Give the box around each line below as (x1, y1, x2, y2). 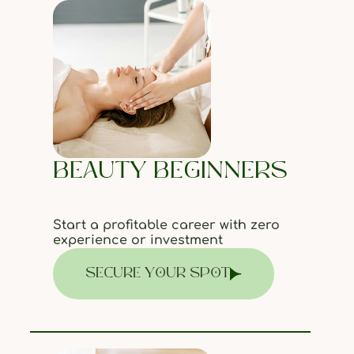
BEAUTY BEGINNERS (52, 160, 288, 184)
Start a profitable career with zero (52, 218, 280, 232)
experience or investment (52, 233, 223, 247)
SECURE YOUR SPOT (85, 266, 230, 281)
